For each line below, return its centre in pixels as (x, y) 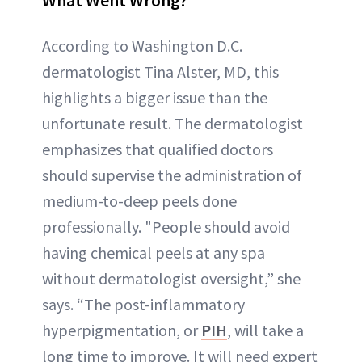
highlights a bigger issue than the (155, 97)
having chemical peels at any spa (154, 252)
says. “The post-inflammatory (143, 304)
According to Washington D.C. (142, 45)
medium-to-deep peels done (139, 200)
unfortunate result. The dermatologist (173, 123)
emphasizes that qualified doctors (158, 149)
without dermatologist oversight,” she (171, 278)
